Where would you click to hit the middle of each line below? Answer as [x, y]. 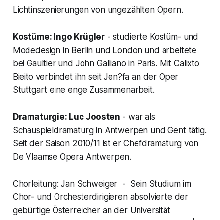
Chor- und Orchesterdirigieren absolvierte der [100, 197]
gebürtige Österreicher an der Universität [91, 210]
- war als [137, 117]
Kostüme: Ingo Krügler [59, 37]
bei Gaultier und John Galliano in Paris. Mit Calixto [106, 64]
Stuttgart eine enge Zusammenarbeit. [83, 90]
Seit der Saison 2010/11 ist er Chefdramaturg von [105, 144]
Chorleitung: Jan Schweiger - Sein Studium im [102, 184]
